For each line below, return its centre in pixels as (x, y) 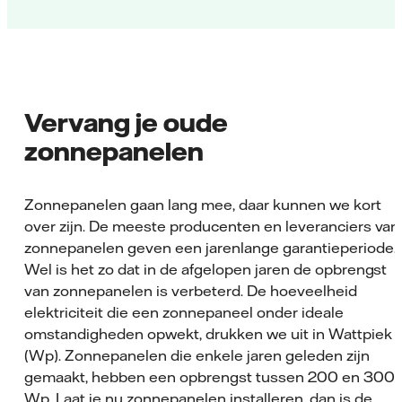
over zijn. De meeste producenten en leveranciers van (212, 226)
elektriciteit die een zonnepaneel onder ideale (184, 312)
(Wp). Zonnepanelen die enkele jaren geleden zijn (197, 355)
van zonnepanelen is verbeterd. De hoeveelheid (191, 290)
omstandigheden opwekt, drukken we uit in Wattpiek (208, 333)
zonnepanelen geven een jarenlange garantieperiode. (210, 247)
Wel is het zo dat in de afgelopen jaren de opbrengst (206, 269)
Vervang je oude (126, 122)
